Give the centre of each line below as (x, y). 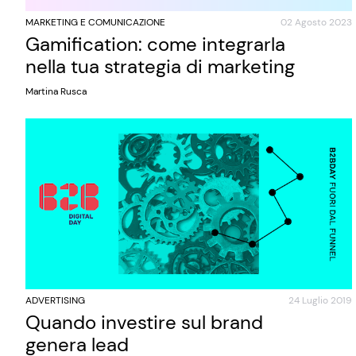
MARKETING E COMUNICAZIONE (95, 22)
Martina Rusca (56, 91)
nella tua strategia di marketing (160, 66)
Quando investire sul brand (144, 322)
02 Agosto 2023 (316, 22)
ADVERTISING (55, 300)
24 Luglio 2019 (320, 300)
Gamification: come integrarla (155, 44)
